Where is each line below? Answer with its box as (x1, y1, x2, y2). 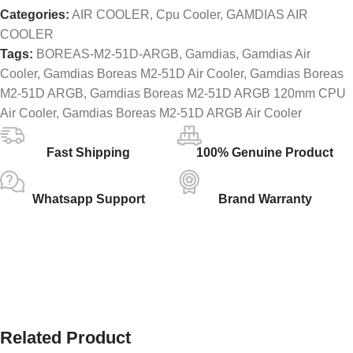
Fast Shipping (46, 145, 130, 159)
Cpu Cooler (156, 7, 220, 21)
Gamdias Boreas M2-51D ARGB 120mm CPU (90, 86, 346, 100)
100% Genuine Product (196, 145, 333, 159)
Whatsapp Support (32, 191, 145, 206)
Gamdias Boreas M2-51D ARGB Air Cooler (62, 106, 302, 120)
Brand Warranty (217, 191, 312, 206)
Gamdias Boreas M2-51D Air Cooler (43, 66, 243, 80)
